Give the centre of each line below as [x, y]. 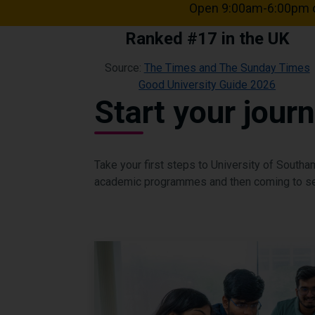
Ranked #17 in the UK [207, 39]
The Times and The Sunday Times [227, 68]
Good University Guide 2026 [207, 85]
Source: [124, 68]
